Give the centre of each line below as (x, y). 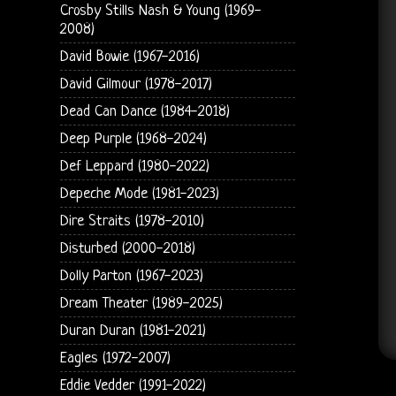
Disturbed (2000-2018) (127, 248)
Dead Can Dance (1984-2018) (145, 111)
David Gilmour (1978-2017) (136, 84)
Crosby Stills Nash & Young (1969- (160, 11)
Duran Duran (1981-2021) (133, 331)
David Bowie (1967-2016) (129, 57)
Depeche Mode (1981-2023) (139, 194)
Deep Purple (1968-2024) (133, 139)
